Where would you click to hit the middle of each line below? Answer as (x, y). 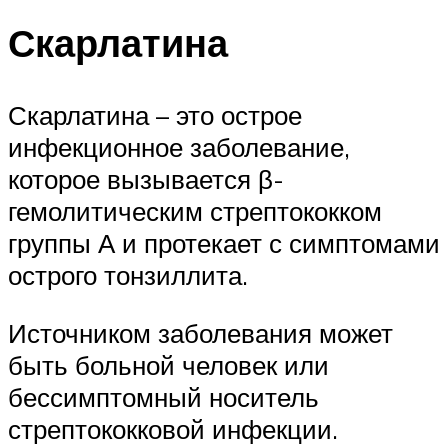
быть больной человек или (168, 364)
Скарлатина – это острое (155, 114)
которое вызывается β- (146, 178)
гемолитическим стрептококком (195, 210)
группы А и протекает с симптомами (224, 242)
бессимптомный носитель (163, 396)
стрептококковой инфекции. (173, 428)
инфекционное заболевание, (179, 146)
